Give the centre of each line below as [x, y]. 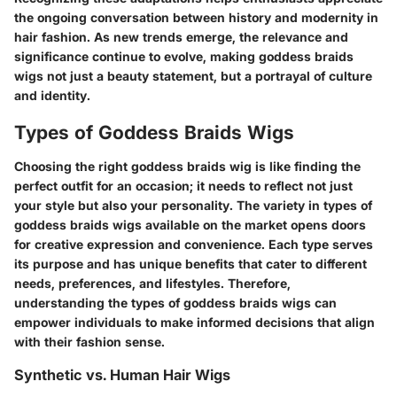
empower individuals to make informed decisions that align [195, 322]
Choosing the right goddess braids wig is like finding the [187, 166]
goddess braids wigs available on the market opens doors [190, 224]
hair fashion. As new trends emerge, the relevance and [181, 37]
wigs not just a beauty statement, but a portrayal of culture [193, 76]
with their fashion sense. [90, 341]
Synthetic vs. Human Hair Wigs [122, 374]
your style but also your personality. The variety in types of [193, 205]
